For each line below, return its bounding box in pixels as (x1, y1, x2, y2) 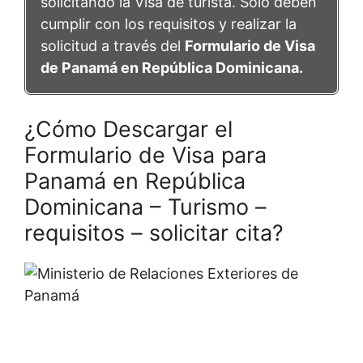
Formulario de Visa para (24, 141, 267, 169)
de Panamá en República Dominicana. (41, 58, 303, 76)
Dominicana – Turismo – (24, 193, 267, 220)
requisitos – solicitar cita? (24, 219, 284, 246)
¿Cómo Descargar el (24, 115, 233, 143)
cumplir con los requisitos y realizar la (41, 15, 297, 32)
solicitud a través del (41, 36, 185, 54)
